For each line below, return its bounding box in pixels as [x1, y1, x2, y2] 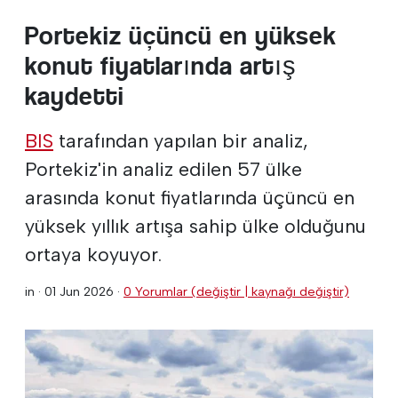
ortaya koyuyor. [25, 242, 162, 266]
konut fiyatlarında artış [25, 51, 297, 81]
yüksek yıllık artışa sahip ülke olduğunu [25, 213, 366, 237]
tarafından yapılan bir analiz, [53, 128, 308, 152]
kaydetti [25, 81, 124, 111]
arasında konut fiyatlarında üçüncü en [25, 185, 354, 209]
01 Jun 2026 [44, 283, 114, 299]
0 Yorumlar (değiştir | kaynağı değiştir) [123, 283, 349, 299]
